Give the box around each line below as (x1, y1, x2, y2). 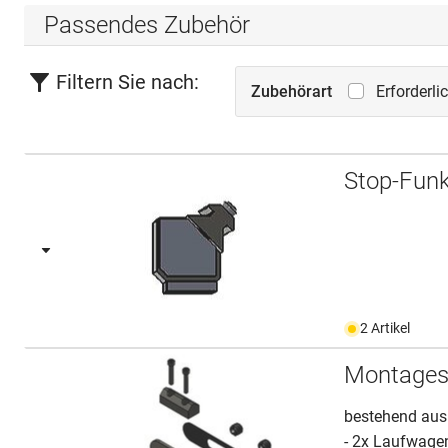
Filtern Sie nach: (56, 70, 199, 94)
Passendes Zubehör (44, 10, 250, 39)
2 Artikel (360, 320, 411, 336)
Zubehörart (251, 82, 333, 101)
